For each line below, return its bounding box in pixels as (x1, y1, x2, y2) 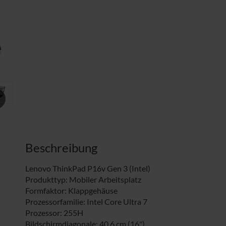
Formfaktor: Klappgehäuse (25, 185, 118, 195)
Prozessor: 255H (25, 207, 83, 217)
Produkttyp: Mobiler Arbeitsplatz (25, 174, 141, 184)
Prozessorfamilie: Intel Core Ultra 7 (25, 196, 147, 206)
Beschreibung (25, 140, 97, 155)
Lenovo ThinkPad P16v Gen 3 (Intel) (25, 163, 150, 173)
